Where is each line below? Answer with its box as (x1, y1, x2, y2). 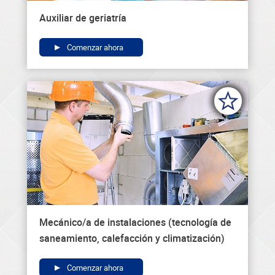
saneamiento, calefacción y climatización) (39, 231, 225, 245)
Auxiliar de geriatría (39, 10, 126, 25)
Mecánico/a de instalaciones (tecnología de (39, 215, 231, 229)
